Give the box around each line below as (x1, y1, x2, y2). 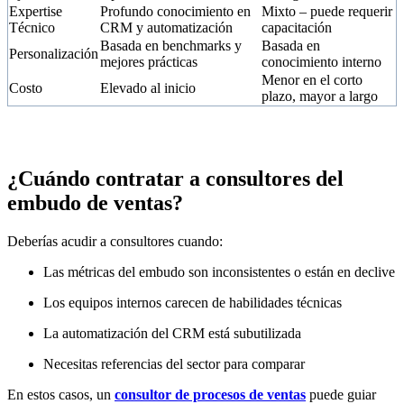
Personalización (9, 46, 98, 62)
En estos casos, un (7, 386, 115, 402)
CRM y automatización (100, 20, 233, 36)
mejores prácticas (100, 54, 197, 70)
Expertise (9, 4, 62, 20)
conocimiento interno (262, 54, 381, 70)
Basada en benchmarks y (100, 38, 242, 54)
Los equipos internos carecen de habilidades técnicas (43, 294, 342, 310)
